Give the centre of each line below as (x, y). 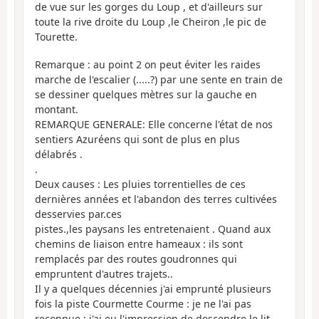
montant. (57, 109)
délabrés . (59, 154)
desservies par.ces (78, 214)
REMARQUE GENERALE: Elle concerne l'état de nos (154, 124)
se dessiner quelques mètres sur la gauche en (146, 94)
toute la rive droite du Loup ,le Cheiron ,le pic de (151, 22)
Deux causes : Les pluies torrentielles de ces (140, 184)
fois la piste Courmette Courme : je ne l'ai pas (143, 303)
